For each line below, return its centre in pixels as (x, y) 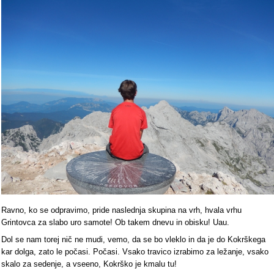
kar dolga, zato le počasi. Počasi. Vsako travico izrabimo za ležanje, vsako (135, 251)
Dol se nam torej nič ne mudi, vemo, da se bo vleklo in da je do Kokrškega (133, 239)
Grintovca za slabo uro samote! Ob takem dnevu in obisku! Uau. (115, 222)
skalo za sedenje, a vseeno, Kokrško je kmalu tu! (89, 264)
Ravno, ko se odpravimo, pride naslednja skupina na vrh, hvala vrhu (121, 210)
